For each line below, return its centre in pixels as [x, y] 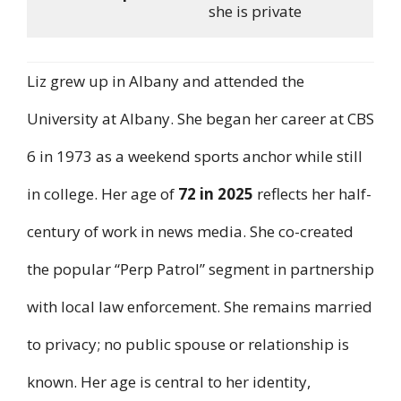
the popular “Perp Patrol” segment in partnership [200, 269]
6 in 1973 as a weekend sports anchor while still [195, 156]
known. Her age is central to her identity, [169, 381]
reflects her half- [312, 193]
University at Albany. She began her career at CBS [200, 118]
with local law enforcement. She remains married [200, 306]
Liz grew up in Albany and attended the [166, 81]
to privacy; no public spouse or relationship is [188, 344]
